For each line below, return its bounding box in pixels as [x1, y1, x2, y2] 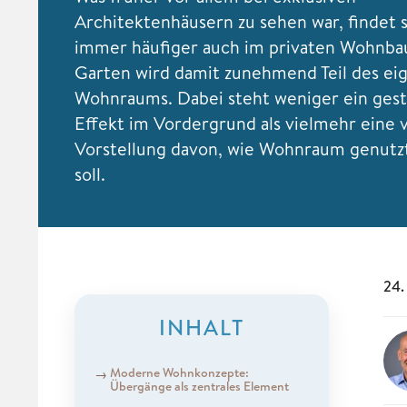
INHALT [159, 311, 244, 342]
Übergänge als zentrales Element [109, 376, 289, 395]
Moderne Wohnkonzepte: [109, 362, 249, 382]
